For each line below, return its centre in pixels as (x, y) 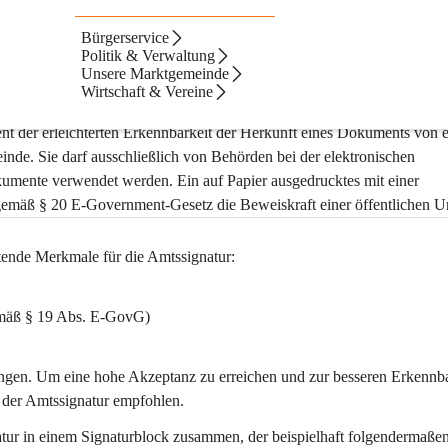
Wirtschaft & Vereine (147, 91)
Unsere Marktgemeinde (155, 73)
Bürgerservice (125, 37)
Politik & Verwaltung (148, 55)
